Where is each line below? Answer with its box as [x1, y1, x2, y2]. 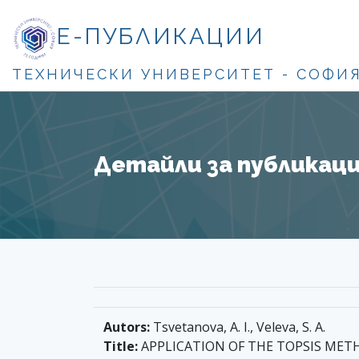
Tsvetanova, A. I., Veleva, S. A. [150, 317, 325, 336]
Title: [103, 337, 138, 355]
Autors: [103, 317, 150, 336]
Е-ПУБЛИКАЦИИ [57, 23, 265, 50]
